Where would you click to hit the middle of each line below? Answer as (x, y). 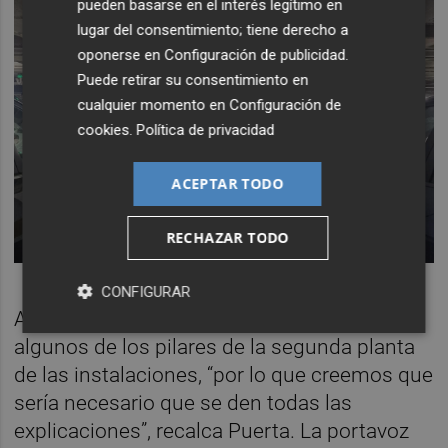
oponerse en (121, 54)
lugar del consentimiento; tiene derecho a (213, 29)
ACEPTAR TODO (227, 183)
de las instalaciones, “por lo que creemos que (224, 375)
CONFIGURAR (146, 291)
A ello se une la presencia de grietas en (194, 319)
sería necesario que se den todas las (183, 403)
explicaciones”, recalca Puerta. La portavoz (212, 431)
